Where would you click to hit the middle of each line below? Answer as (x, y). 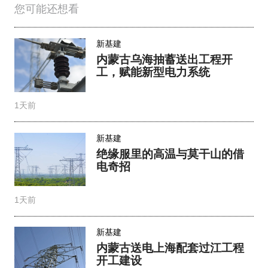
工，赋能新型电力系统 (153, 71)
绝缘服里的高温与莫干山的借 (170, 153)
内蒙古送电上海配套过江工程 (170, 248)
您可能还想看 (46, 9)
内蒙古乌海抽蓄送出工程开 (165, 59)
